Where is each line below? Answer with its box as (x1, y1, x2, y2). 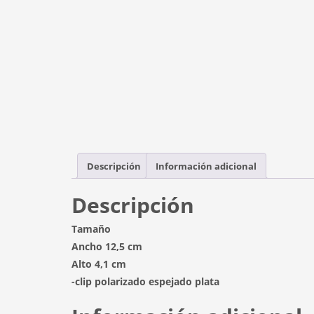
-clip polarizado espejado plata (71, 275, 219, 289)
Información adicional (156, 159, 257, 172)
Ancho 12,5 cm (71, 240, 142, 254)
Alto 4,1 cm (71, 257, 126, 271)
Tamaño (71, 222, 111, 236)
